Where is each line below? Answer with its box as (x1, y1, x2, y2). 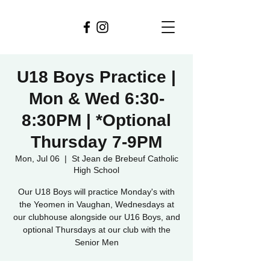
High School (74, 165, 119, 175)
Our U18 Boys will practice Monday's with (18, 187, 175, 196)
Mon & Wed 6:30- (28, 89, 165, 108)
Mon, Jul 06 (14, 154, 60, 163)
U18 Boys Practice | (17, 67, 176, 86)
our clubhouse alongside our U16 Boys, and (13, 212, 180, 222)
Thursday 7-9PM (31, 133, 162, 151)
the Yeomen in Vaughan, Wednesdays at (19, 199, 174, 209)
